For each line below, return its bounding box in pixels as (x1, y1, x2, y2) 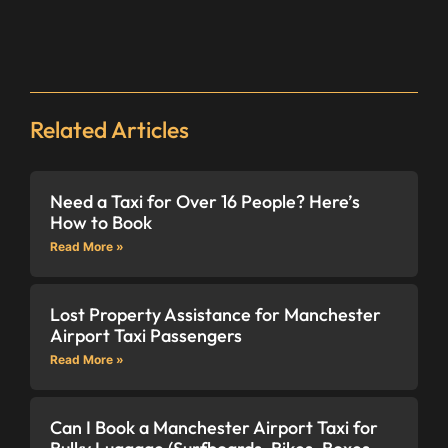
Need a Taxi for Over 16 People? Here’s (50, 189, 360, 213)
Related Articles (30, 114, 189, 144)
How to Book (50, 210, 152, 234)
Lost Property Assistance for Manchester (50, 302, 381, 326)
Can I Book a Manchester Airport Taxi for (50, 415, 378, 439)
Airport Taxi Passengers (50, 323, 242, 347)
